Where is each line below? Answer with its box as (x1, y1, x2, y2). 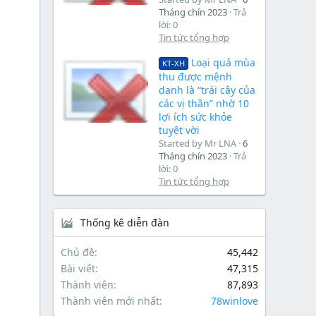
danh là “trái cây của (159, 83, 255, 97)
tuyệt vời (159, 123, 200, 138)
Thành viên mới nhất (61, 294, 159, 308)
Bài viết (61, 262, 95, 276)
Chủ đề (61, 245, 95, 260)
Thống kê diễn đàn (80, 216, 169, 230)
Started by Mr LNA (159, 137, 236, 150)
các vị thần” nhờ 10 (159, 97, 249, 111)
